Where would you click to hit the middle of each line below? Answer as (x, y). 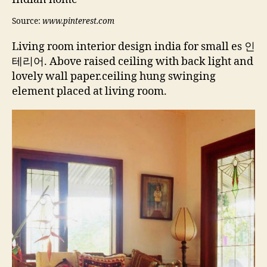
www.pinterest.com (78, 21)
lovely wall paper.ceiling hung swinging (114, 77)
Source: (27, 21)
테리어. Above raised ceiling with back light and (133, 62)
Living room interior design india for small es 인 (133, 47)
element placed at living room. (89, 92)
